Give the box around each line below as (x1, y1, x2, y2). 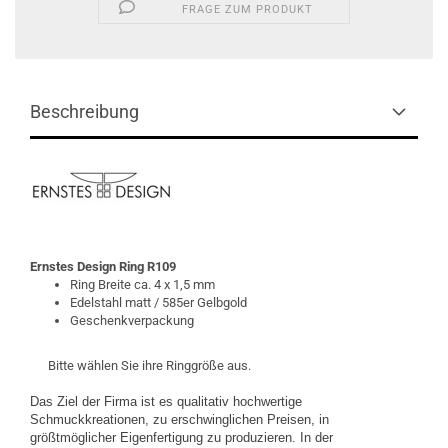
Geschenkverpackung (70, 313, 194, 328)
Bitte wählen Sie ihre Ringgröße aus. (30, 358, 251, 373)
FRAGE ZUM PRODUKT (181, 3, 313, 16)
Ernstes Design (30, 259, 119, 274)
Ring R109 (119, 259, 176, 274)
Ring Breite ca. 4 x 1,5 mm (70, 277, 215, 292)
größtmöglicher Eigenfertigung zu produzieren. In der (30, 430, 333, 445)
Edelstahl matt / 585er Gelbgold (70, 295, 247, 310)
